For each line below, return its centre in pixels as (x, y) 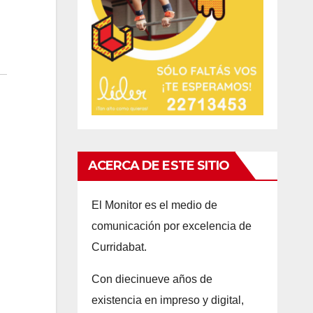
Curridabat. (119, 247)
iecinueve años (160, 279)
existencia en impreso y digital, (167, 300)
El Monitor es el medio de (154, 205)
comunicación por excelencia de (171, 226)
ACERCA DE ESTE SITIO (159, 166)
